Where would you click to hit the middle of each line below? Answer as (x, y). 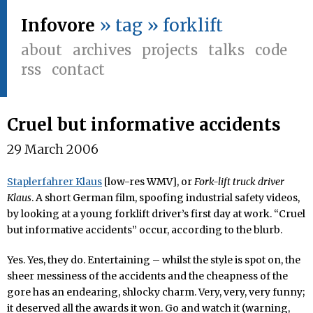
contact (78, 70)
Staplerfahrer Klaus (54, 182)
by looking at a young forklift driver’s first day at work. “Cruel (156, 214)
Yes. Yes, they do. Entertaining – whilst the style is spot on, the (154, 260)
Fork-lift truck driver (239, 182)
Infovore (58, 26)
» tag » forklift (161, 26)
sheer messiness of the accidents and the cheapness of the (147, 276)
